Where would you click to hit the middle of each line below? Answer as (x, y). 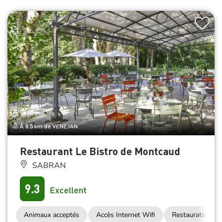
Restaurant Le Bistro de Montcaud (100, 151)
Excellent (68, 190)
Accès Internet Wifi (126, 215)
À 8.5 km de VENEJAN (48, 126)
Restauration (192, 215)
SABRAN (48, 165)
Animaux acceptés (52, 215)
